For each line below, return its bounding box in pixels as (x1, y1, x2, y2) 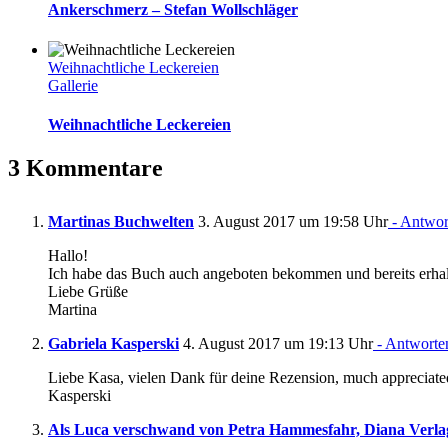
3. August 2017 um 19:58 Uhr (194, 213, 388, 231)
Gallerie (48, 76, 98, 94)
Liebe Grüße (48, 283, 128, 301)
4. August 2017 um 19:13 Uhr (179, 335, 373, 353)
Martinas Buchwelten (48, 213, 194, 231)
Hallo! (48, 247, 88, 265)
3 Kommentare (8, 155, 163, 182)
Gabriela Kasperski (48, 335, 179, 353)
